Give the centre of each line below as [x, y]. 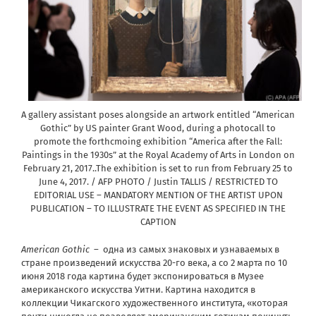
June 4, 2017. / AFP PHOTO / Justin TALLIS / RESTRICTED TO [158, 181]
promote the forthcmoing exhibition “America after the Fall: [158, 141]
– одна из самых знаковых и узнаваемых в [184, 249]
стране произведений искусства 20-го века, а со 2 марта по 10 [154, 262]
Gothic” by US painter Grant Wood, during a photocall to [158, 128]
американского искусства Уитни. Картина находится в [138, 289]
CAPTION [158, 221]
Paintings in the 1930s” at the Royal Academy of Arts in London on [158, 154]
